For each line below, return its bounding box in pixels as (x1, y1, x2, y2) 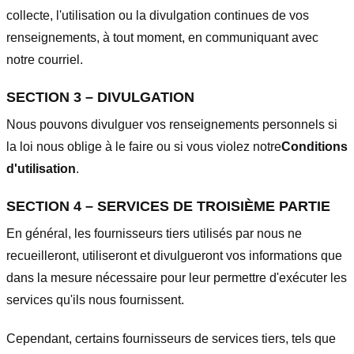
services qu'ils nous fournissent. (6, 292, 184, 307)
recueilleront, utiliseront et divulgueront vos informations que (6, 248, 342, 262)
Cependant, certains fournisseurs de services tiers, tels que (6, 331, 336, 345)
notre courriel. (6, 53, 83, 67)
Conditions (281, 139, 348, 153)
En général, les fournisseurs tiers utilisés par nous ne (6, 226, 302, 240)
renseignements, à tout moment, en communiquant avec (6, 31, 318, 45)
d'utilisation (6, 161, 76, 175)
